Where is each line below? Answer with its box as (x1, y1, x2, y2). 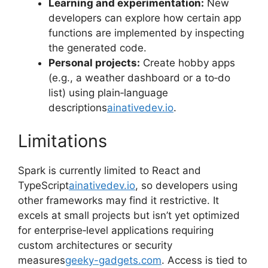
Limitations (18, 130, 107, 151)
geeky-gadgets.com (65, 254, 162, 266)
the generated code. (48, 42, 147, 54)
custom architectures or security (18, 239, 172, 251)
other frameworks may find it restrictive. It (18, 194, 219, 206)
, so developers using (135, 179, 237, 191)
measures (18, 254, 65, 266)
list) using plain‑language (48, 87, 168, 99)
